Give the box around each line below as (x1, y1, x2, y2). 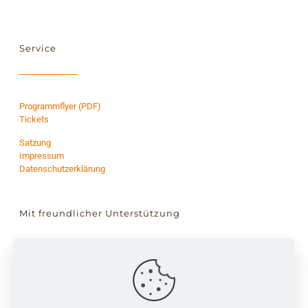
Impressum (19, 151, 65, 162)
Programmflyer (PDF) (19, 101, 102, 112)
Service (19, 43, 57, 54)
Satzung (19, 137, 52, 148)
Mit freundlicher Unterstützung (19, 208, 181, 219)
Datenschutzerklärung (19, 164, 106, 175)
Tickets (19, 114, 49, 125)
